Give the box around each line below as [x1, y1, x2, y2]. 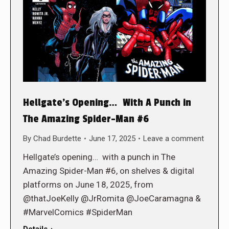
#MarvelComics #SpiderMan [23, 207, 132, 217]
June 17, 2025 [89, 133, 135, 143]
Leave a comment [143, 133, 204, 143]
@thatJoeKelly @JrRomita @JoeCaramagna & [23, 193, 201, 203]
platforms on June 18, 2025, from [23, 179, 153, 190]
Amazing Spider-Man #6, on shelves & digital [23, 165, 194, 176]
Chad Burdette [33, 133, 81, 143]
